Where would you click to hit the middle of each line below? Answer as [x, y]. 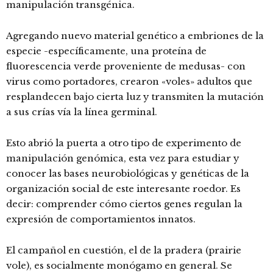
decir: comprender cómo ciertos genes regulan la [124, 204]
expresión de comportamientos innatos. [101, 219]
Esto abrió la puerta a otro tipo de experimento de [124, 143]
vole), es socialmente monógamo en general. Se [119, 265]
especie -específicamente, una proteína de [106, 51]
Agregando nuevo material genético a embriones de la [135, 36]
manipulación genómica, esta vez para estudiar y [123, 158]
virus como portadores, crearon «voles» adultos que [129, 81]
